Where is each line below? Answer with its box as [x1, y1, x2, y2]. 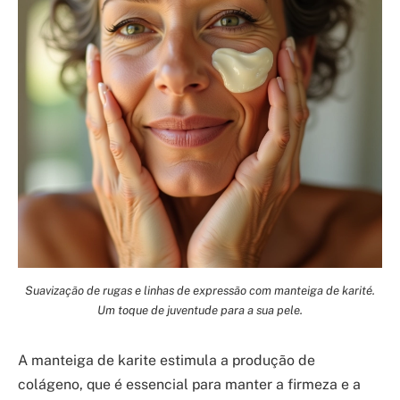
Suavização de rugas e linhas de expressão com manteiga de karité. [25, 282, 375, 297]
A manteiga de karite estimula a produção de [18, 352, 315, 370]
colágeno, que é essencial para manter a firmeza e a [18, 376, 361, 394]
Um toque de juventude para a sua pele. [97, 302, 303, 317]
